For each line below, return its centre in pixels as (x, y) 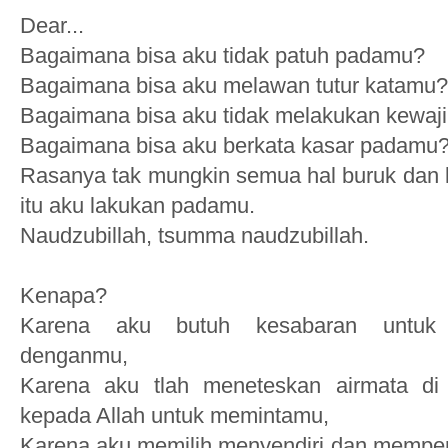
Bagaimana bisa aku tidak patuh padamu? (222, 55)
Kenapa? (63, 295)
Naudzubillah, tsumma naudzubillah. (194, 235)
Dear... (52, 25)
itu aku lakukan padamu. (140, 205)
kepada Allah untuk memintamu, (174, 415)
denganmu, (77, 355)
